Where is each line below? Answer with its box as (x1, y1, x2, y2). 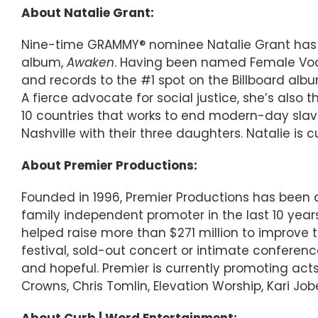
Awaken (67, 53, 114, 71)
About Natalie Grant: (21, 4, 154, 21)
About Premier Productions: (21, 156, 197, 174)
